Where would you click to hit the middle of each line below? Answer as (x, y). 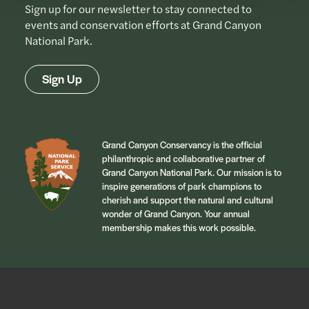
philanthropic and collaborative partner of (183, 159)
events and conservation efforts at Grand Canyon (143, 25)
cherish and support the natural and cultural (188, 200)
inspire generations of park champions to (182, 186)
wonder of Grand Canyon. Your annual (176, 214)
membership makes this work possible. (179, 228)
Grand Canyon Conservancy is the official (182, 145)
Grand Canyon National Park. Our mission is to (192, 172)
